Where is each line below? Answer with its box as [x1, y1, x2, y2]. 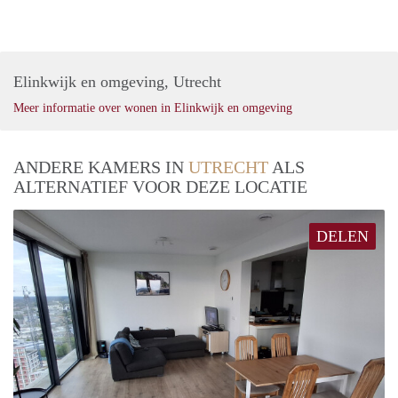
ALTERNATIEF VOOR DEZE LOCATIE [13, 176, 307, 196]
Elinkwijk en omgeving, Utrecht [13, 72, 221, 91]
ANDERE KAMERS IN [13, 156, 188, 177]
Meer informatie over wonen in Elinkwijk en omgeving [13, 100, 292, 115]
